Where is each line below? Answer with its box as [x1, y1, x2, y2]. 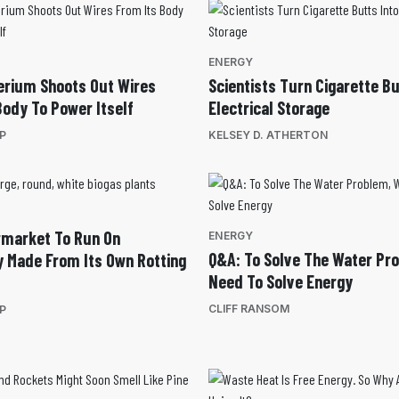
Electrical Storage [208, 97, 330, 119]
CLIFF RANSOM [208, 302, 289, 316]
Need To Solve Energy [208, 271, 353, 293]
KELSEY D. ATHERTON [208, 128, 328, 142]
